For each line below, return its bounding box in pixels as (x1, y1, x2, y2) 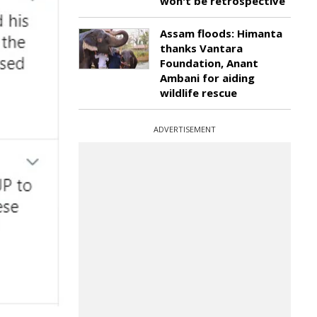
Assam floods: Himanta (160, 26, 282, 40)
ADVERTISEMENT (154, 124, 216, 134)
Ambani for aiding (160, 71, 255, 85)
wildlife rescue (160, 86, 237, 100)
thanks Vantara (160, 41, 243, 55)
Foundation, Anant (160, 56, 258, 70)
